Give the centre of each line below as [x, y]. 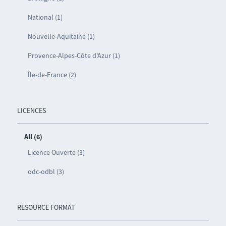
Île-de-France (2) [52, 74]
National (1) [45, 17]
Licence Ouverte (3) [56, 152]
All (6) [33, 136]
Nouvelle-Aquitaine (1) [61, 36]
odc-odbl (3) [46, 171]
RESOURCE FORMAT [46, 207]
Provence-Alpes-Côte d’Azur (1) [74, 55]
